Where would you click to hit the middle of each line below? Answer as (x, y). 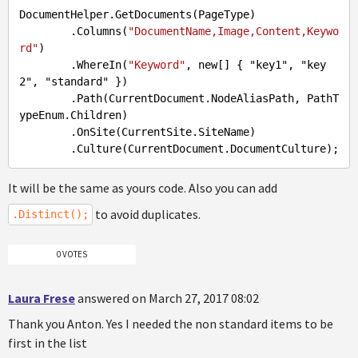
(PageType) (224, 14)
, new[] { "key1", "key (256, 65)
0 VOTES (72, 254)
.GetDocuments (150, 14)
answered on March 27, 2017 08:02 (168, 298)
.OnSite (93, 132)
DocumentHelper (64, 14)
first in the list (48, 342)
